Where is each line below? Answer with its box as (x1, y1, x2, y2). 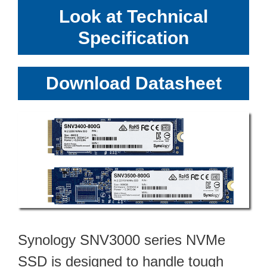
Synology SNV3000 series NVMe (18, 231, 225, 248)
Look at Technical (59, 6, 208, 26)
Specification (78, 27, 189, 48)
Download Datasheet (45, 73, 222, 93)
